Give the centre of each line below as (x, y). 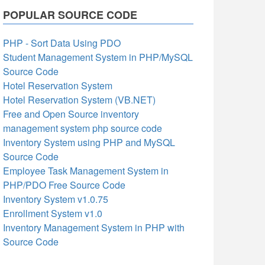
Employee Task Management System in (86, 171)
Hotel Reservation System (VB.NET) (79, 100)
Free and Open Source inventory (71, 114)
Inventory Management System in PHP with (94, 227)
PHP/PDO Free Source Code (64, 185)
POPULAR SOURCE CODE (70, 15)
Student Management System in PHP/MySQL (98, 57)
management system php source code (83, 128)
